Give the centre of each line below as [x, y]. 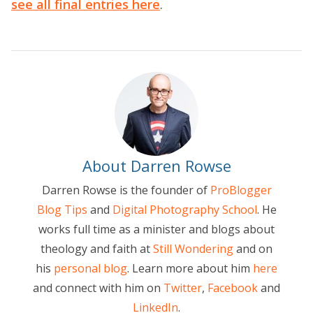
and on [253, 249]
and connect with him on [98, 288]
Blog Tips [62, 210]
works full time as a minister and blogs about [156, 230]
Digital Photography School [184, 210]
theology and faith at [97, 249]
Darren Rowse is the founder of [126, 190]
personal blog [90, 269]
